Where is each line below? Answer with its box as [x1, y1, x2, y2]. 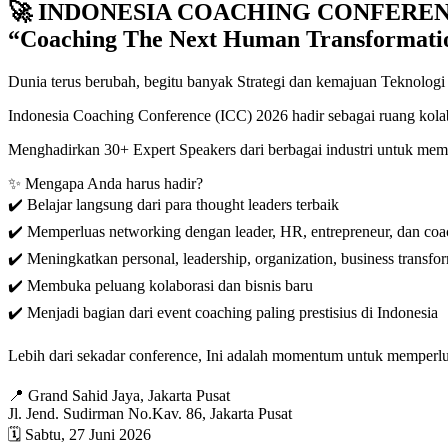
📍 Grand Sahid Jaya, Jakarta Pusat [8, 386, 230, 404]
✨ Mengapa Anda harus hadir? [8, 174, 203, 192]
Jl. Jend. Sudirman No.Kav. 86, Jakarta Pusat [8, 404, 292, 422]
